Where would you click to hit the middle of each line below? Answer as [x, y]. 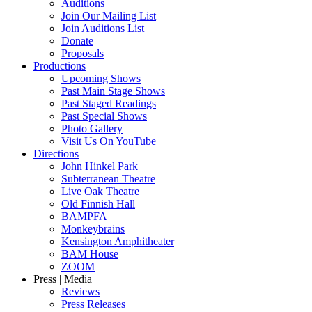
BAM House [90, 253]
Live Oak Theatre [100, 191]
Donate [77, 40]
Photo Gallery [92, 128]
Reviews [80, 291]
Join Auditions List [103, 28]
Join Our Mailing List [109, 15]
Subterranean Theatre [108, 178]
